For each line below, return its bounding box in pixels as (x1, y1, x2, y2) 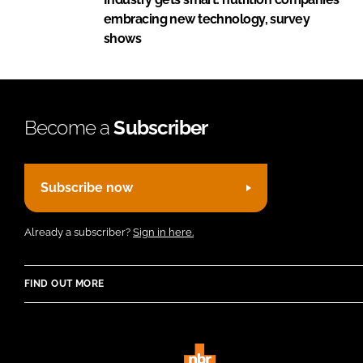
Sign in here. (133, 225, 194, 238)
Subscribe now (41, 180, 133, 196)
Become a (24, 115, 114, 139)
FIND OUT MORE (24, 277, 105, 289)
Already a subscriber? (24, 225, 133, 238)
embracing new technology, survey (104, 11, 310, 27)
